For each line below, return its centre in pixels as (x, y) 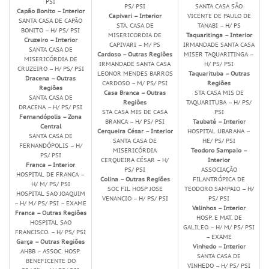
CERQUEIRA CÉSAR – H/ (135, 160)
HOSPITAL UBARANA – (219, 131)
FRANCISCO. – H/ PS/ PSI (50, 232)
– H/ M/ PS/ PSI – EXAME (50, 203)
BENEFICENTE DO (50, 261)
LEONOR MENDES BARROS (135, 74)
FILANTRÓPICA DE (219, 179)
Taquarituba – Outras (219, 74)
